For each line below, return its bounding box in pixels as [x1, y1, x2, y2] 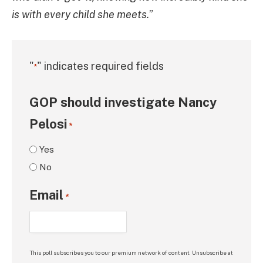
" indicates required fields [37, 60, 164, 73]
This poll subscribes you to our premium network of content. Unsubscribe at [29, 248, 233, 256]
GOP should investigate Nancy [29, 94, 217, 110]
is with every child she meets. [12, 8, 149, 21]
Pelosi [29, 116, 68, 131]
